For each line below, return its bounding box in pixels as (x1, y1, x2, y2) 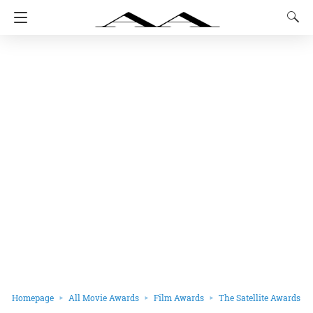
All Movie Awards (68, 292, 139, 303)
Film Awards (154, 292, 204, 303)
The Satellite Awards (219, 292, 300, 303)
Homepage (12, 292, 54, 303)
